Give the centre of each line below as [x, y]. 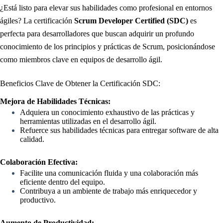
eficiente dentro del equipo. [62, 182]
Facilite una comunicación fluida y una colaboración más [109, 173]
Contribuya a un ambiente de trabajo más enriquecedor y [109, 191]
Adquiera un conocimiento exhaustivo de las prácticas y [107, 112]
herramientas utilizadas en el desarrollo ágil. [88, 121]
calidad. [32, 139]
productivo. [38, 200]
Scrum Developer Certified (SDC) [131, 20]
